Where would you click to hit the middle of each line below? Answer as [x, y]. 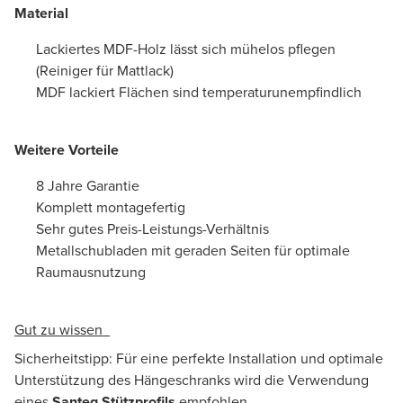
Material [41, 13]
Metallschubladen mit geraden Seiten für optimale [193, 250]
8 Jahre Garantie [88, 185]
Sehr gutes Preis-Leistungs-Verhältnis [152, 228]
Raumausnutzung [91, 272]
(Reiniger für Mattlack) [105, 70]
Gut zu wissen [62, 329]
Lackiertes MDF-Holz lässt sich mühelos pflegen [186, 49]
